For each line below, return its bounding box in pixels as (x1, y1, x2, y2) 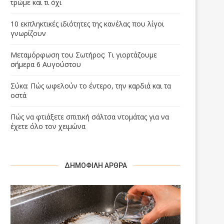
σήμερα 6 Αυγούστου (10, 59, 81, 69)
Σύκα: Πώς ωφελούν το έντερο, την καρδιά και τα (10, 81, 171, 91)
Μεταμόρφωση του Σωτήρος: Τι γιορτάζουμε (10, 50, 157, 60)
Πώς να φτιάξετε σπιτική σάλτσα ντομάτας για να (10, 112, 169, 122)
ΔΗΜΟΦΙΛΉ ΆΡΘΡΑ (64, 161, 127, 170)
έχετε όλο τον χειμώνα (10, 121, 85, 131)
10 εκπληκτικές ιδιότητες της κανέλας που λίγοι (10, 19, 164, 29)
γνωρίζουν (10, 28, 46, 38)
